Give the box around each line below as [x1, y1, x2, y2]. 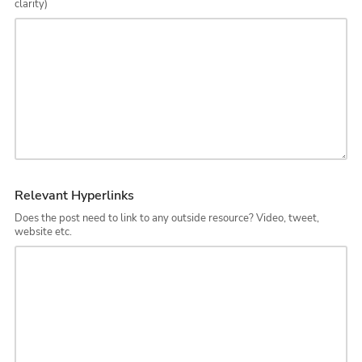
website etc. [15, 224, 73, 238]
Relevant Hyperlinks [15, 187, 135, 205]
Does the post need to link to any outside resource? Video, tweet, [15, 210, 320, 225]
